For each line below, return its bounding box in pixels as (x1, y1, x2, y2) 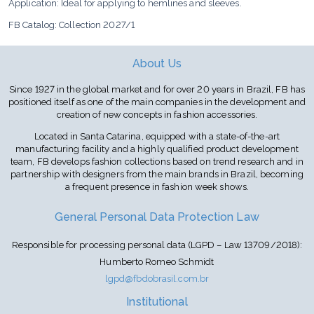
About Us (132, 57, 182, 70)
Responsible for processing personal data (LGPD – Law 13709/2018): (11, 240, 303, 250)
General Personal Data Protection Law (55, 210, 259, 224)
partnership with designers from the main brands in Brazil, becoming (11, 169, 303, 179)
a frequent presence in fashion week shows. (64, 182, 250, 192)
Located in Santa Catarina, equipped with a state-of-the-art (34, 131, 280, 142)
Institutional (126, 295, 188, 308)
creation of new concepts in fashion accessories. (56, 109, 258, 120)
